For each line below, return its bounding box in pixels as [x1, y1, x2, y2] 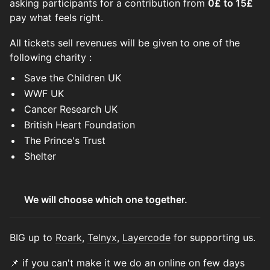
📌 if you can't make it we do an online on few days [10, 257, 245, 269]
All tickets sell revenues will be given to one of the [10, 37, 240, 49]
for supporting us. [171, 231, 256, 243]
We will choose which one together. [24, 193, 187, 206]
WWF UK [24, 87, 64, 99]
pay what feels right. [10, 11, 103, 24]
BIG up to [10, 231, 55, 243]
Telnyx [87, 231, 117, 243]
